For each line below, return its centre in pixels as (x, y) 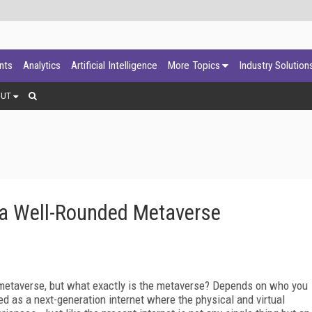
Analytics (42, 65)
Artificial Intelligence (114, 65)
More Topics (194, 65)
